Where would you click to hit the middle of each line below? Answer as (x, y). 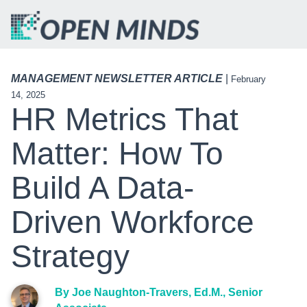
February (248, 79)
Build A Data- (102, 188)
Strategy (70, 257)
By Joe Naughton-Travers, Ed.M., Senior (158, 293)
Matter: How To (117, 154)
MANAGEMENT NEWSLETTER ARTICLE (117, 79)
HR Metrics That (125, 120)
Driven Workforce (133, 222)
